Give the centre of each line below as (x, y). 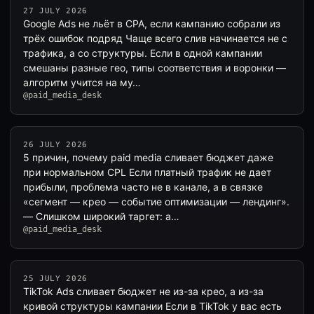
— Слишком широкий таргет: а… (101, 216)
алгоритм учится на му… (82, 82)
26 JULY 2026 (55, 145)
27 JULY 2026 (55, 11)
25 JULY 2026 (55, 279)
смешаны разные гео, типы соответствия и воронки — (155, 68)
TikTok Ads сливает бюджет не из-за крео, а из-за (143, 291)
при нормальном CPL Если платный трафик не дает (147, 172)
